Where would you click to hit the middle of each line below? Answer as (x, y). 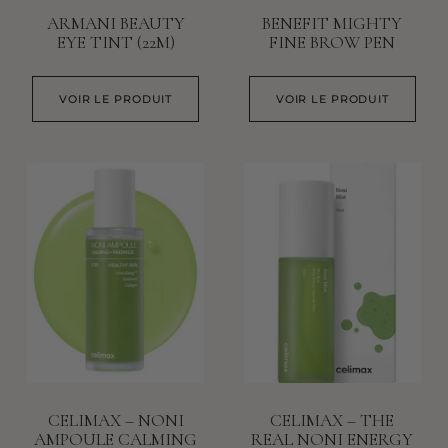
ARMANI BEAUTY (115, 24)
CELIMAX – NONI (115, 421)
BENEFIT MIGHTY (332, 24)
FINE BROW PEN (332, 43)
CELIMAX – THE (332, 421)
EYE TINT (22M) (115, 43)
